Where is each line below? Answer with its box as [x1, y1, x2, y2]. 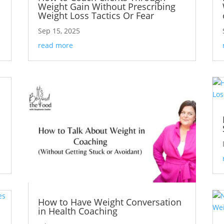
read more [37, 40, 73, 50]
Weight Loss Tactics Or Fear [37, 9, 154, 21]
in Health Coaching [37, 204, 117, 217]
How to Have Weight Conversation [37, 195, 181, 208]
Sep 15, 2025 [37, 25, 80, 35]
